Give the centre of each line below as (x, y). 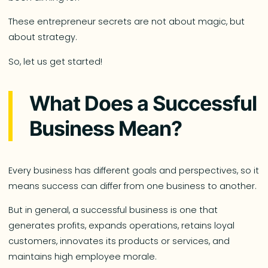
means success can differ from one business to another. (133, 186)
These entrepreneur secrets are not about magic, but (127, 22)
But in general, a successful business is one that (113, 210)
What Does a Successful (143, 103)
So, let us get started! (56, 61)
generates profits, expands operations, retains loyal (122, 225)
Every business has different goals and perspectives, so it (134, 170)
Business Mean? (105, 128)
